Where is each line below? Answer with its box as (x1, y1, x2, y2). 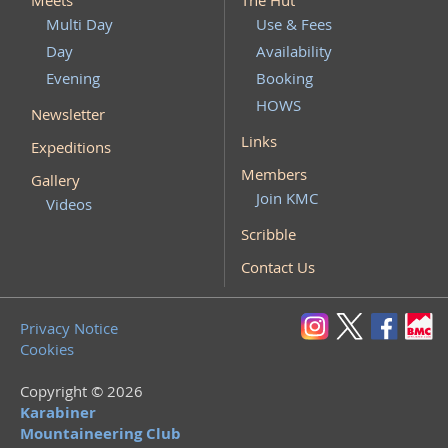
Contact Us (241, 257, 315, 277)
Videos (46, 194, 93, 214)
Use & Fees (256, 14, 333, 34)
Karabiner (20, 402, 96, 423)
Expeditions (31, 137, 111, 157)
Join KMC (256, 188, 319, 208)
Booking (256, 68, 314, 88)
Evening (46, 68, 101, 88)
